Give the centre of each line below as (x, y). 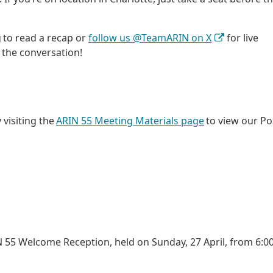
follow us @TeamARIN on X (150, 37)
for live (242, 37)
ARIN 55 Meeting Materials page (130, 121)
